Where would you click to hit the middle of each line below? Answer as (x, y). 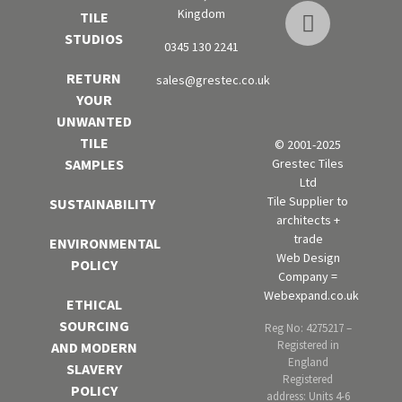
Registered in (308, 345)
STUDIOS (94, 39)
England (308, 362)
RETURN (94, 79)
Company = (308, 276)
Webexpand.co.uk (311, 295)
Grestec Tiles (308, 163)
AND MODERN (94, 348)
